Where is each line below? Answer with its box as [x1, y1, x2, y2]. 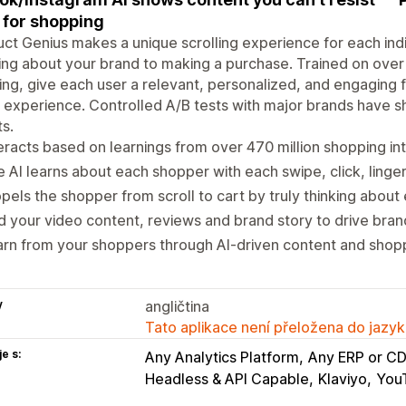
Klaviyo [318, 369, 367, 388]
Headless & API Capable [145, 369, 309, 388]
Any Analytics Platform [145, 347, 299, 366]
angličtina [145, 296, 209, 315]
